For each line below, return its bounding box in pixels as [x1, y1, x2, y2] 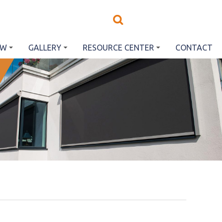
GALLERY [28, 43, 61, 52]
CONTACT [175, 43, 213, 52]
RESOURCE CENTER [83, 43, 154, 52]
